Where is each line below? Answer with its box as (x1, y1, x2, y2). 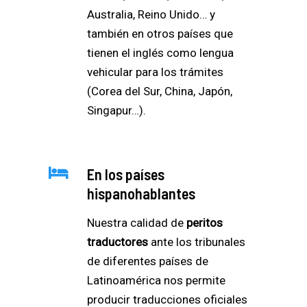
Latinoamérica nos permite (87, 273, 225, 287)
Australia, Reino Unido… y (87, 7, 215, 21)
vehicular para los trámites (87, 64, 223, 79)
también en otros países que (87, 26, 233, 40)
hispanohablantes (87, 184, 195, 202)
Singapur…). (87, 103, 146, 117)
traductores (87, 234, 148, 249)
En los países (87, 164, 164, 183)
